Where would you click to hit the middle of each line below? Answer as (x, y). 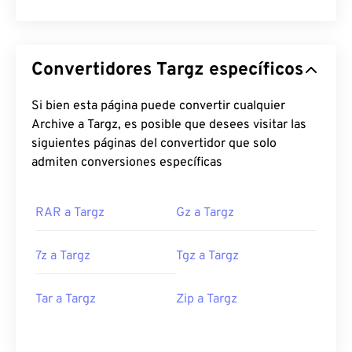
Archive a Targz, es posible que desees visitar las (59, 125)
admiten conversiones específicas (127, 163)
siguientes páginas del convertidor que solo (154, 144)
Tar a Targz (66, 299)
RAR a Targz (70, 213)
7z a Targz (63, 256)
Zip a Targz (207, 299)
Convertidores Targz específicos (230, 70)
